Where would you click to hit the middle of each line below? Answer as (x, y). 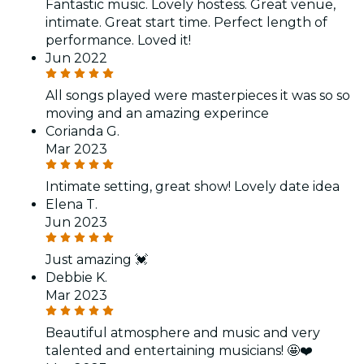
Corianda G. (82, 131)
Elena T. (71, 204)
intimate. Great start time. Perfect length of (186, 22)
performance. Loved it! (118, 40)
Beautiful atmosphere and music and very (183, 332)
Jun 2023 (76, 222)
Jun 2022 (76, 58)
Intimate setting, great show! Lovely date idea (193, 186)
